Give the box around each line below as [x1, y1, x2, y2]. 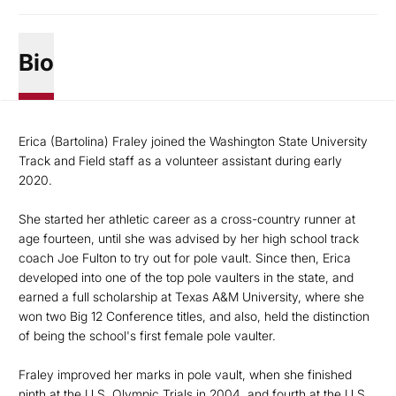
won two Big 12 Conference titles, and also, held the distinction [19, 308, 369, 324]
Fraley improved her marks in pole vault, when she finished [19, 367, 352, 382]
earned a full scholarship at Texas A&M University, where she [19, 289, 364, 304]
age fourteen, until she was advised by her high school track [19, 231, 359, 246]
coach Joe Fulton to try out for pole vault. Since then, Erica [19, 250, 351, 265]
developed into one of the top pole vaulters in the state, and [19, 270, 354, 285]
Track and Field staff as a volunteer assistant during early [19, 153, 342, 168]
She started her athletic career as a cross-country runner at [19, 211, 355, 226]
